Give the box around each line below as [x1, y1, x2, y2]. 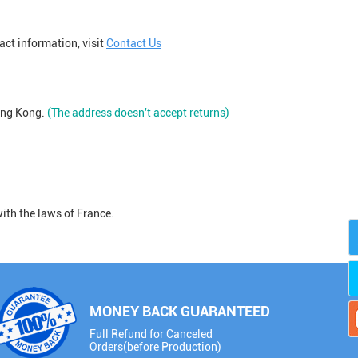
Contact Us [106, 37, 161, 50]
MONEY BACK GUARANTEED [89, 303, 270, 320]
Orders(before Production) [89, 340, 221, 353]
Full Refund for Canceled [89, 328, 213, 340]
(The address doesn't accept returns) [47, 106, 229, 119]
